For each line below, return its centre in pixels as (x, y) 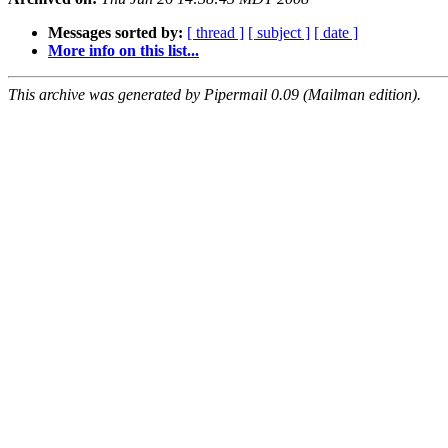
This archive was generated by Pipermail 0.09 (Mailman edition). (214, 95)
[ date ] (336, 33)
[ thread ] (215, 33)
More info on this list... (123, 51)
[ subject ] (279, 33)
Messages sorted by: (115, 33)
